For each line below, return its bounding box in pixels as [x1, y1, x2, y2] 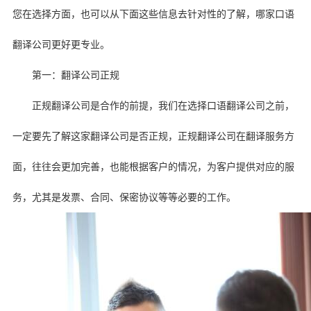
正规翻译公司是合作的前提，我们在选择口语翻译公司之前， [31, 100, 294, 111]
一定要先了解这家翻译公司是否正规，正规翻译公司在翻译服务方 [12, 131, 294, 142]
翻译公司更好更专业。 [12, 39, 110, 50]
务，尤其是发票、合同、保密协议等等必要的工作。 [12, 192, 236, 203]
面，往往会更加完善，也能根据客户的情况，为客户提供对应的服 [12, 161, 294, 172]
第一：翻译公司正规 [31, 69, 119, 81]
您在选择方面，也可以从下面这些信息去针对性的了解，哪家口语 [12, 8, 294, 19]
